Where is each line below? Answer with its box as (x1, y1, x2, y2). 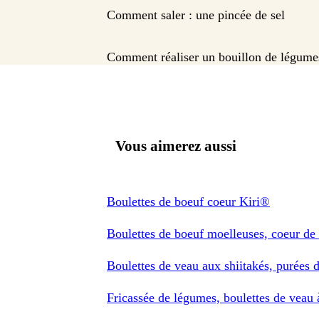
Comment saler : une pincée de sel (107, 8, 285, 23)
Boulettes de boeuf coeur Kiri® (107, 194, 270, 209)
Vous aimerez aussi (115, 137, 236, 155)
